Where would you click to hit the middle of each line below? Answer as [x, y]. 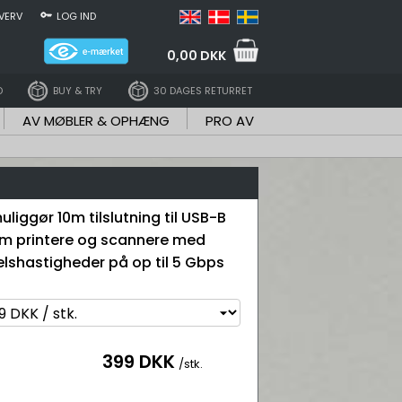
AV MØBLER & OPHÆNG [96, 121]
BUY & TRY [78, 90]
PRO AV [230, 121]
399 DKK [139, 362]
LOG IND [76, 16]
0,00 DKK [197, 55]
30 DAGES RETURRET [202, 90]
